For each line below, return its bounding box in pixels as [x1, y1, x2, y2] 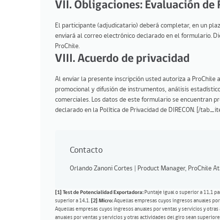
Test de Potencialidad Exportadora [63, 190, 142, 195]
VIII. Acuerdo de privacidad [55, 53, 190, 65]
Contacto [70, 145, 103, 155]
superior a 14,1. [55, 198, 90, 204]
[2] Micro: [90, 198, 113, 204]
